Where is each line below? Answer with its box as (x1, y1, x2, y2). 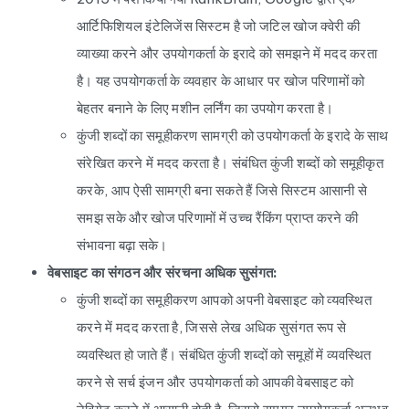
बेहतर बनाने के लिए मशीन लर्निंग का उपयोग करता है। (77, 100, 334, 117)
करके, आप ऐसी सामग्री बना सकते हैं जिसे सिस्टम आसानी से (77, 182, 368, 199)
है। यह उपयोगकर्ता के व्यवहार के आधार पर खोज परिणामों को (77, 72, 365, 89)
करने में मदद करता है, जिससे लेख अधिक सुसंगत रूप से (77, 319, 346, 336)
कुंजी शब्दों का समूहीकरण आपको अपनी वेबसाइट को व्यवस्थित (77, 291, 372, 309)
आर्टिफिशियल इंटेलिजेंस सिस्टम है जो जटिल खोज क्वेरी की (77, 17, 360, 35)
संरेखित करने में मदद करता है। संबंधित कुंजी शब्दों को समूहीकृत (77, 154, 384, 172)
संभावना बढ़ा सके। (77, 236, 168, 254)
